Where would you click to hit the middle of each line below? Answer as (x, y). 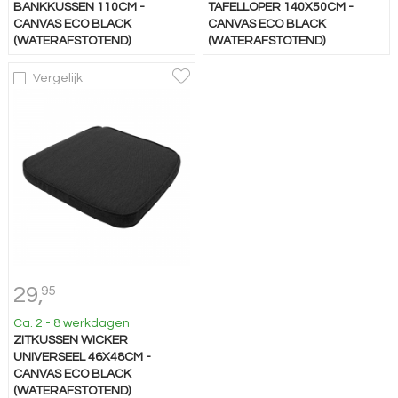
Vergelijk (57, 79)
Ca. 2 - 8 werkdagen (71, 323)
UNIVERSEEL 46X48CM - (82, 357)
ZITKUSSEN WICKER (70, 340)
